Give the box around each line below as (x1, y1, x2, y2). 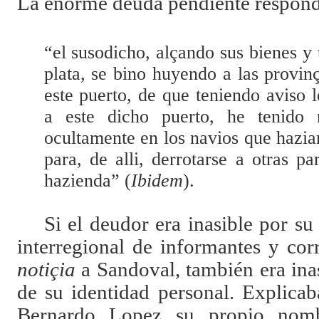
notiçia (16, 258, 75, 281)
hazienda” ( (43, 170, 131, 192)
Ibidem (130, 170, 183, 192)
